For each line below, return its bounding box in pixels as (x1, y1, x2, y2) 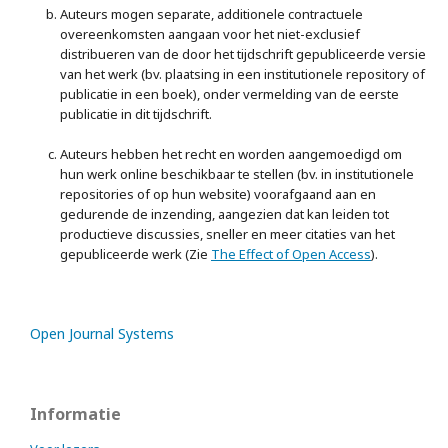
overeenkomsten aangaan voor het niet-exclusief (60, 25, 360, 43)
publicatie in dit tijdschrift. (60, 105, 212, 123)
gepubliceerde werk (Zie (60, 245, 211, 263)
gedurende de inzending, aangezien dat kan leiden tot (60, 205, 389, 223)
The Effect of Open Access (211, 245, 371, 263)
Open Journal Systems (30, 324, 174, 343)
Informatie (30, 403, 121, 425)
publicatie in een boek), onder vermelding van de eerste (60, 85, 399, 103)
